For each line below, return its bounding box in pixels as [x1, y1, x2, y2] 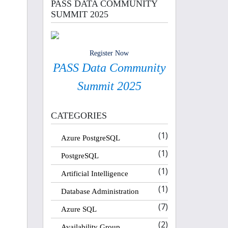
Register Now [90, 49, 129, 57]
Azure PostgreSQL [61, 134, 120, 142]
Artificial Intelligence [61, 169, 128, 178]
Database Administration [61, 187, 139, 195]
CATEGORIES [50, 110, 107, 121]
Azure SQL [61, 205, 97, 213]
